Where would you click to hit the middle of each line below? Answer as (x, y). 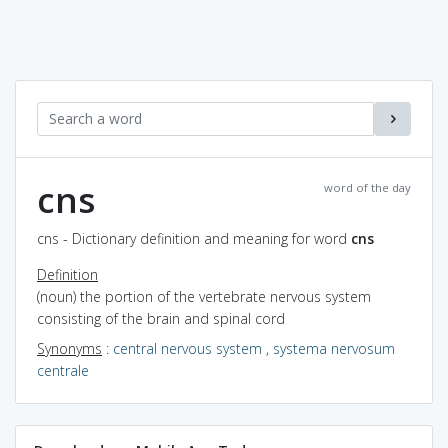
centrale (63, 370)
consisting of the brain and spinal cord (161, 318)
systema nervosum (334, 348)
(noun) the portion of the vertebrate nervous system (204, 296)
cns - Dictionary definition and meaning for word (194, 238)
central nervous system (187, 348)
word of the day (367, 187)
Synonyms (69, 348)
